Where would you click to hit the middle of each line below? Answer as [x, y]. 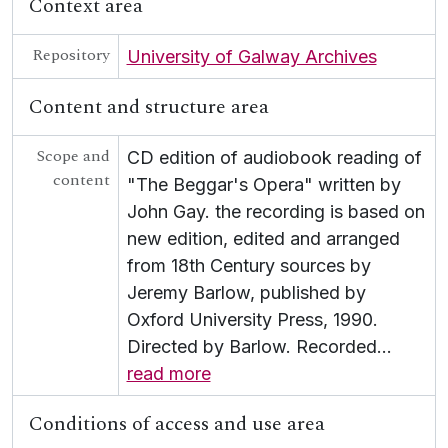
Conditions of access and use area [177, 424]
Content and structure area [149, 107]
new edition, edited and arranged [263, 238]
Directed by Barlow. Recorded [251, 346]
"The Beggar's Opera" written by [263, 184]
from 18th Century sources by [248, 265]
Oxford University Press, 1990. [252, 319]
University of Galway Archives [251, 56]
